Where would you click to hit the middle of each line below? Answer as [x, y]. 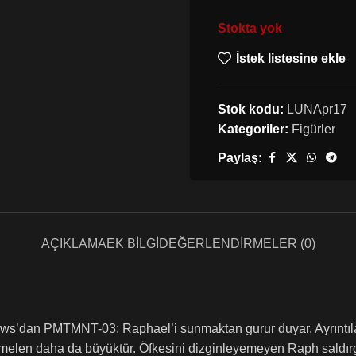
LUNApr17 [317, 109]
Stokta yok [250, 28]
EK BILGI [132, 243]
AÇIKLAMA [74, 243]
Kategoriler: [253, 129]
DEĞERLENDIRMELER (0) [237, 243]
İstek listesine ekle [290, 59]
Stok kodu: [252, 109]
